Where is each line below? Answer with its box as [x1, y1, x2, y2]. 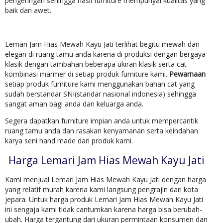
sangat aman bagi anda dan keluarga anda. [5, 99, 143, 109]
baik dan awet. [5, 5, 51, 15]
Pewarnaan [169, 69, 206, 79]
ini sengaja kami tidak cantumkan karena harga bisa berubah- [5, 205, 202, 215]
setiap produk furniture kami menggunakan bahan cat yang [5, 79, 195, 89]
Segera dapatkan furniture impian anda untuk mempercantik [5, 116, 198, 126]
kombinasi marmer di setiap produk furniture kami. [5, 69, 169, 79]
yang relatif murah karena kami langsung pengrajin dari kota [5, 185, 198, 195]
